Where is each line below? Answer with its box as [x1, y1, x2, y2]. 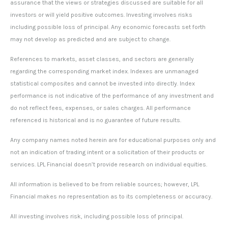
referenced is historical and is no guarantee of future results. [10, 117, 181, 124]
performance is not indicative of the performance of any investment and [10, 92, 214, 100]
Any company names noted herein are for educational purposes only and [10, 136, 216, 144]
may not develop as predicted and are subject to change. [10, 36, 170, 43]
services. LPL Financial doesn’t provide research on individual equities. [10, 161, 207, 168]
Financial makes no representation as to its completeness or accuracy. [10, 193, 212, 201]
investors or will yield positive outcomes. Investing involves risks [10, 11, 192, 19]
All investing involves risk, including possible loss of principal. [10, 213, 183, 220]
